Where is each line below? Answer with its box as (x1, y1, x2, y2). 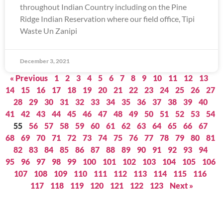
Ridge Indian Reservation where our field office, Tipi (20, 14, 195, 23)
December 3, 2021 (20, 57, 70, 65)
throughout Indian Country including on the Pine (20, 2, 187, 11)
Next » (169, 181, 193, 190)
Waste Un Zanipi (20, 26, 77, 35)
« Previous (10, 73, 48, 83)
